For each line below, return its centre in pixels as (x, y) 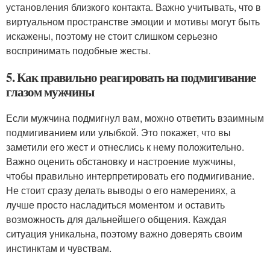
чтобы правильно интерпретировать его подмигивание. (130, 176)
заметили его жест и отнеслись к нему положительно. (125, 147)
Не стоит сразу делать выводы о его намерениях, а (121, 190)
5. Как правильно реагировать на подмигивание (131, 77)
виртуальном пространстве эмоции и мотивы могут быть (133, 22)
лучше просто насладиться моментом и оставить (115, 205)
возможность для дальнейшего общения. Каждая (116, 219)
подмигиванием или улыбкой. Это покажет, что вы (118, 133)
